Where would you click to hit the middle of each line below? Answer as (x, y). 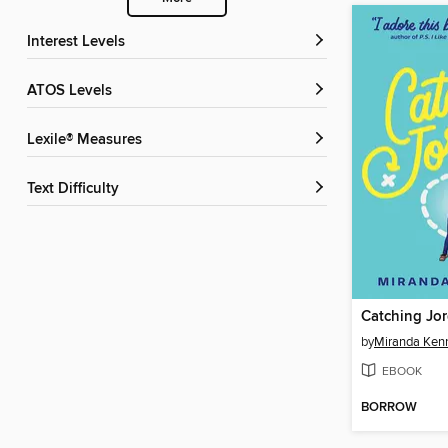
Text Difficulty (76, 189)
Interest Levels (78, 42)
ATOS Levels (74, 91)
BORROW (389, 408)
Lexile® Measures (88, 140)
